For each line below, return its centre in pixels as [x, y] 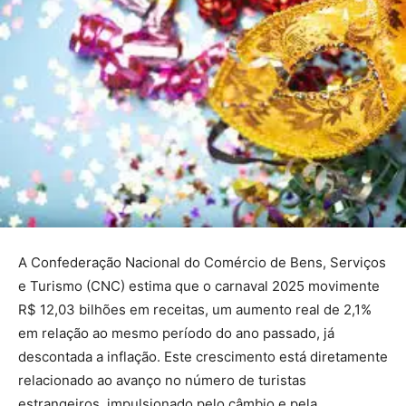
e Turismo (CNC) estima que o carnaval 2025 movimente [199, 286]
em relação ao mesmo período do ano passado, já [176, 333]
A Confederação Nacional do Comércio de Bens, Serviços [202, 263]
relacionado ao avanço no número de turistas [162, 381]
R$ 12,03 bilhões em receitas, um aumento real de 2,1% [195, 310]
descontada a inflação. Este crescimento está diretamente [203, 357]
